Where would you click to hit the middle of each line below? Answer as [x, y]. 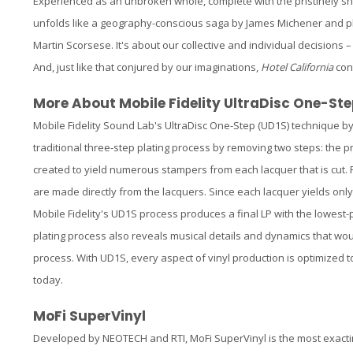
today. [48, 279]
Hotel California [297, 67]
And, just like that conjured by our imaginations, [147, 67]
